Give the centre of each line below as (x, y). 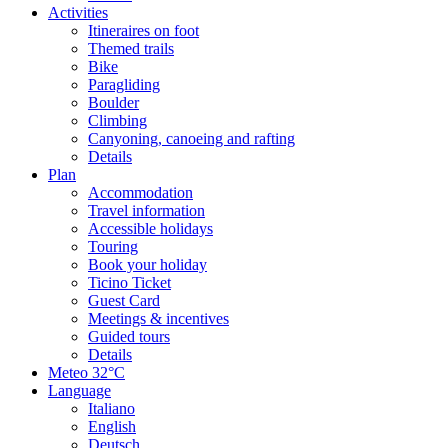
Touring (113, 247)
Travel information (146, 211)
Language (79, 391)
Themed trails (131, 49)
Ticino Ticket (129, 283)
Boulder (113, 103)
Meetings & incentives (158, 319)
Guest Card (124, 301)
